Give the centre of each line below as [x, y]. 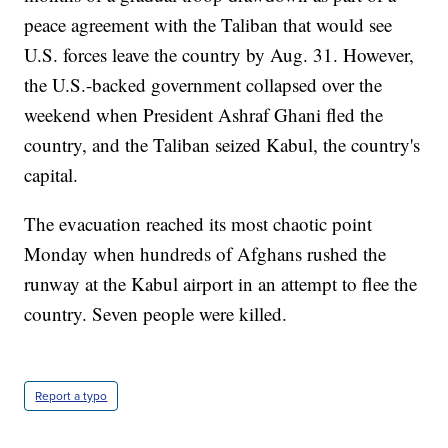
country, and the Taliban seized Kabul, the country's [222, 145]
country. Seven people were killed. [156, 314]
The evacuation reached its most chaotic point [198, 224]
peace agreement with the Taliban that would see [208, 25]
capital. [51, 175]
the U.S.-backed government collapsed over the [203, 85]
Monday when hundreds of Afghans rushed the [205, 254]
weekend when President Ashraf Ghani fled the [204, 115]
